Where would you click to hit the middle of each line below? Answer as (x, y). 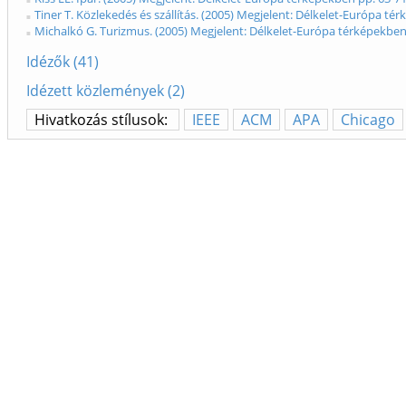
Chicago (368, 119)
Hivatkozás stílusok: (103, 119)
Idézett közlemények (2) (106, 90)
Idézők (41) (63, 61)
